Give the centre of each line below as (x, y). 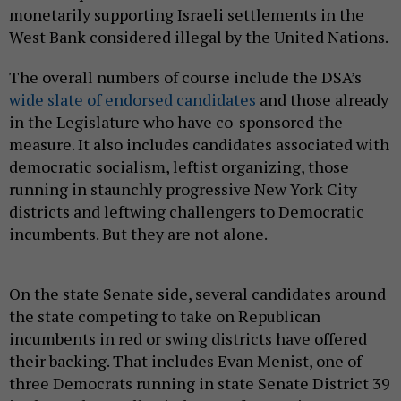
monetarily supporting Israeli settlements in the (187, 15)
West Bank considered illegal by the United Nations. (200, 37)
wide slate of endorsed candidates (132, 100)
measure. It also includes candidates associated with (199, 145)
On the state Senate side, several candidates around (197, 294)
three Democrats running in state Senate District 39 (200, 384)
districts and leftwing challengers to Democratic (187, 212)
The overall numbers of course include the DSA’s (185, 77)
